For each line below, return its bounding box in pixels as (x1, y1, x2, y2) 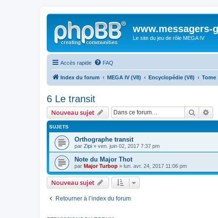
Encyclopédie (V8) (148, 74, 195, 80)
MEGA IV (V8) (107, 74, 141, 80)
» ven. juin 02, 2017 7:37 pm (92, 143, 160, 149)
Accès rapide (60, 59, 91, 66)
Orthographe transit (74, 135, 133, 143)
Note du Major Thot (74, 155, 132, 163)
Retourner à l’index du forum (55, 195, 131, 202)
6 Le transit (47, 93, 95, 104)
